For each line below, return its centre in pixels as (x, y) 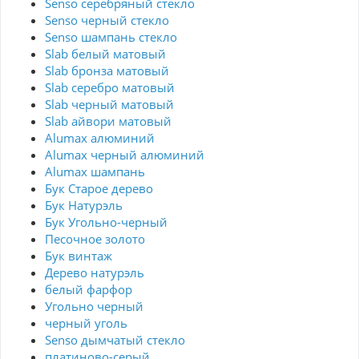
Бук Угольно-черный (106, 222)
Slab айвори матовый (108, 121)
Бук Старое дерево (99, 189)
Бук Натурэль (84, 206)
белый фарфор (89, 290)
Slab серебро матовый (110, 88)
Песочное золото (95, 239)
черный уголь (86, 323)
